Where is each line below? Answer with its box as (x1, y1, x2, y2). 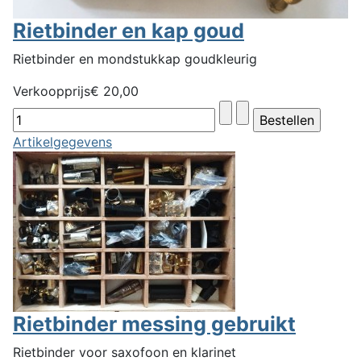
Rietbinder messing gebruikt (13, 311, 296, 336)
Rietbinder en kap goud (13, 18, 244, 43)
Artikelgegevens (13, 133, 112, 150)
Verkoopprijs (13, 82, 90, 99)
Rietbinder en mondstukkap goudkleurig (13, 50, 257, 67)
